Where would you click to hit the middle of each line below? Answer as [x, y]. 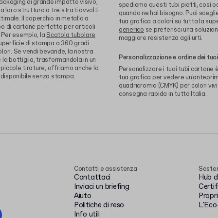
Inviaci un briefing [102, 187]
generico [131, 30]
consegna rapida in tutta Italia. [163, 94]
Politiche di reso [99, 205]
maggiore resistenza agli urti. [161, 38]
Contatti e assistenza [106, 169]
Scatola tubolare [71, 35]
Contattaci [92, 178]
